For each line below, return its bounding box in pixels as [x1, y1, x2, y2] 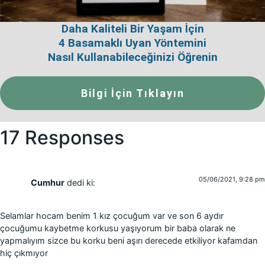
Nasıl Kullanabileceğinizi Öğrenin [47, 50, 218, 64]
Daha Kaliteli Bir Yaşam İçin [61, 21, 204, 35]
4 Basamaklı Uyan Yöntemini [59, 35, 206, 50]
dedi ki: [67, 177, 95, 188]
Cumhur [31, 177, 64, 188]
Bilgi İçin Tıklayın [80, 86, 185, 99]
